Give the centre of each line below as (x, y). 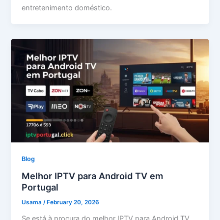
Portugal (40, 187)
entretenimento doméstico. (67, 8)
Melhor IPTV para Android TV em (93, 176)
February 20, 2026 (73, 203)
